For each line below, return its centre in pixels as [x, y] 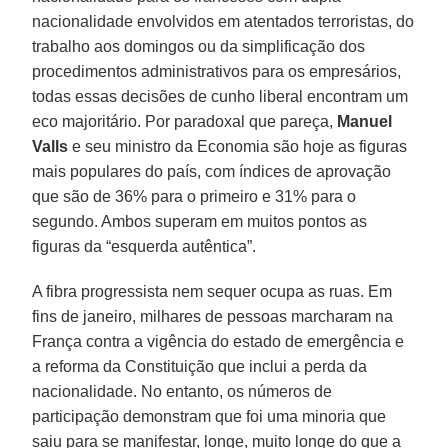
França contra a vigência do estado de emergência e [218, 341]
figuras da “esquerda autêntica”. [144, 246]
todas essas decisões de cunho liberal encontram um [220, 96]
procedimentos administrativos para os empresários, [217, 71]
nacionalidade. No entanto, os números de [182, 391]
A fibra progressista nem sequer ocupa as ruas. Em [212, 291]
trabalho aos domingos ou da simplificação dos [199, 46]
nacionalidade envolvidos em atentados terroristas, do [223, 21]
